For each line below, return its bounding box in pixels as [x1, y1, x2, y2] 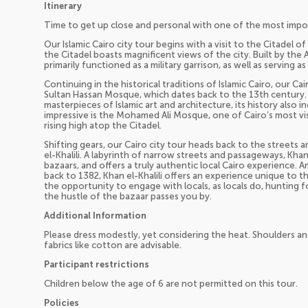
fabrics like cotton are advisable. [44, 240, 181, 251]
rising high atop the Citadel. [44, 120, 162, 131]
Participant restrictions [44, 259, 149, 270]
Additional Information [44, 210, 146, 221]
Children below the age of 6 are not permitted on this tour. [44, 278, 298, 289]
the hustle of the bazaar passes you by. [44, 191, 212, 202]
